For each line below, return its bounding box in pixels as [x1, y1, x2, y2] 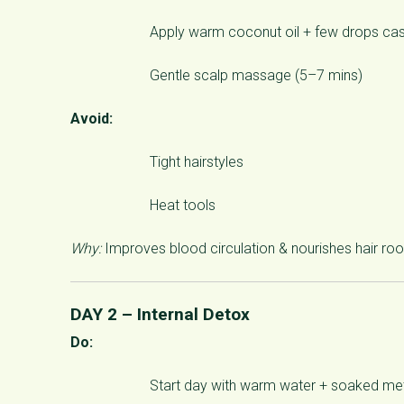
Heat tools [150, 196, 216, 214]
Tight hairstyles [150, 152, 243, 170]
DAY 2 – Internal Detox [70, 303, 250, 325]
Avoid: [70, 109, 113, 127]
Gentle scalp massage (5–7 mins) [150, 66, 363, 84]
